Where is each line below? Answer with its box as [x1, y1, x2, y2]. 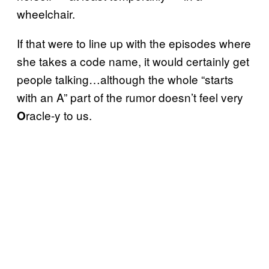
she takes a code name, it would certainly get [17, 52, 249, 69]
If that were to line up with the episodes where [17, 34, 251, 51]
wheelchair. [17, 5, 75, 22]
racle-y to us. [26, 106, 92, 123]
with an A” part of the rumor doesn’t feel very [17, 88, 243, 105]
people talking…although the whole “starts [17, 70, 234, 87]
